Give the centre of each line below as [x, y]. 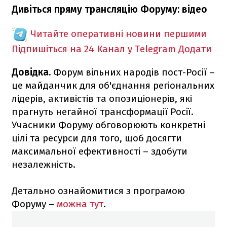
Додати [195, 49]
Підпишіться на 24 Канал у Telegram [94, 49]
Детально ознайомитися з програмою [98, 191]
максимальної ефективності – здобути [100, 151]
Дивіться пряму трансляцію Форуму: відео [109, 9]
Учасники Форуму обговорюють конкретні [108, 125]
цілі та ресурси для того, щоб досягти [97, 138]
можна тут [79, 204]
